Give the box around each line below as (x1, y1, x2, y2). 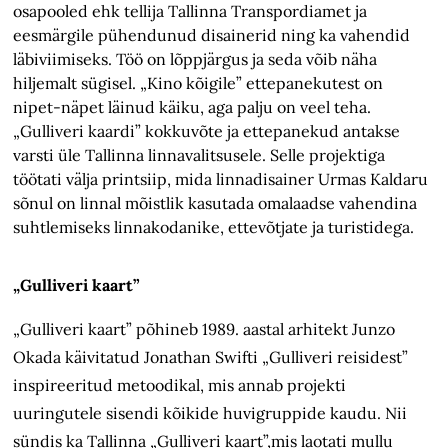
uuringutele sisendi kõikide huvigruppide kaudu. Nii (13, 403, 408, 424)
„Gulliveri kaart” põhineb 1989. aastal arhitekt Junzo (13, 319, 396, 340)
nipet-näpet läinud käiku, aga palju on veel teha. (13, 97, 372, 118)
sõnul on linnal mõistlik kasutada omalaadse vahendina (13, 193, 418, 214)
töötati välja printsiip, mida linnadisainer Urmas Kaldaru (13, 169, 429, 190)
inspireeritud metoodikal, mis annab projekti (13, 375, 347, 396)
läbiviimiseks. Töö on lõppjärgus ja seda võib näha (13, 49, 378, 70)
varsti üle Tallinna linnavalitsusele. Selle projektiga (13, 145, 386, 166)
